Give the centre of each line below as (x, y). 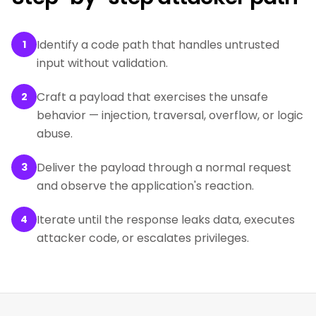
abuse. (55, 134)
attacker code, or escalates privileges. (143, 238)
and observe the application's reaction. (145, 186)
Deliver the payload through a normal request (164, 168)
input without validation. (102, 63)
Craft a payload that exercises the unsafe (152, 97)
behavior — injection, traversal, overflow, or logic (170, 115)
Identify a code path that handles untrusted (158, 45)
